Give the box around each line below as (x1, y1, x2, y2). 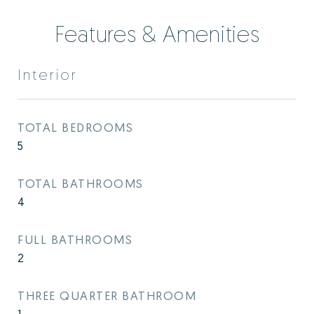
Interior (18, 65, 78, 83)
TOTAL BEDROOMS (18, 120, 133, 135)
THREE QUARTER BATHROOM (18, 288, 196, 303)
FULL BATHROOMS (18, 232, 132, 247)
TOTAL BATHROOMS (18, 176, 144, 191)
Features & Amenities (54, 20, 260, 47)
